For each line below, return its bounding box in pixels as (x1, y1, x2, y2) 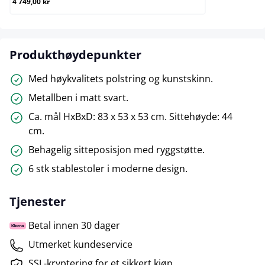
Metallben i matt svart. (28, 91, 128, 104)
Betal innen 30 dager (28, 219, 120, 232)
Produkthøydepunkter (9, 47, 141, 63)
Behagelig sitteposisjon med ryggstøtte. (28, 143, 205, 156)
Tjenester (9, 193, 66, 209)
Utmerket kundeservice (28, 238, 132, 251)
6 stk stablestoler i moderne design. (28, 162, 188, 175)
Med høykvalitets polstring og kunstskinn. (28, 72, 213, 85)
